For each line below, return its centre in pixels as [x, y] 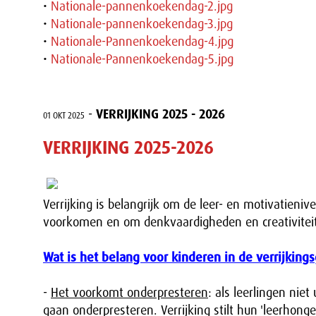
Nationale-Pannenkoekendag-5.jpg [142, 59]
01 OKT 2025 [64, 116]
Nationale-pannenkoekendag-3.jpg [142, 24]
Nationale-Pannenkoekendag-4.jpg [142, 42]
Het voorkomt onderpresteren [129, 293]
